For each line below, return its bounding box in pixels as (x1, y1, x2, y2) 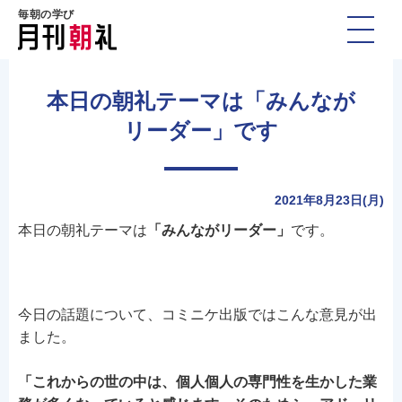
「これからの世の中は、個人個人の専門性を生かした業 (18, 374, 377, 389)
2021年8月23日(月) (275, 193, 384, 207)
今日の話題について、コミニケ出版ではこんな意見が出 (18, 307, 377, 322)
